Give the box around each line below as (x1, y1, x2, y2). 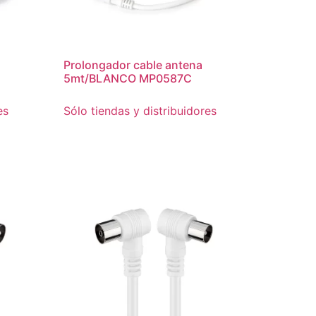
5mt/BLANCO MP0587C (63, 71, 193, 85)
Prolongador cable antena (63, 57, 203, 72)
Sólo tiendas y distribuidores (63, 103, 217, 118)
